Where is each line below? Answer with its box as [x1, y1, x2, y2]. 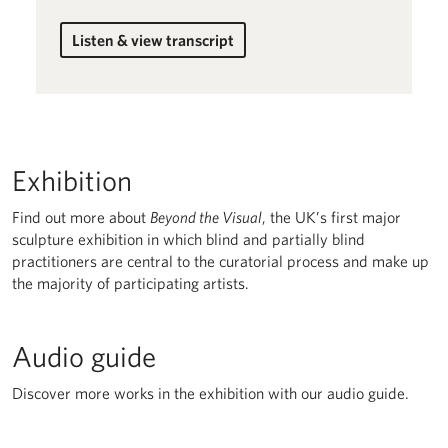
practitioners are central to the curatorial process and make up [12, 252, 429, 270]
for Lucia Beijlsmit [174, 54, 272, 72]
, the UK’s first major [262, 208, 401, 226]
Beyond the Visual [150, 208, 262, 226]
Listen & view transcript [72, 31, 234, 49]
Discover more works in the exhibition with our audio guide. [12, 384, 409, 402]
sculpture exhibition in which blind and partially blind [12, 230, 365, 248]
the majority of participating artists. [12, 274, 249, 292]
